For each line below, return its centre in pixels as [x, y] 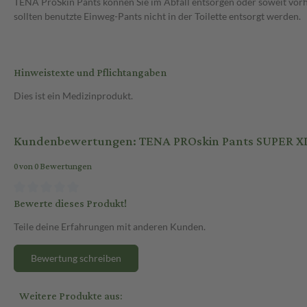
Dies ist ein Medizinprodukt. [73, 96]
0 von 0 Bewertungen [53, 167]
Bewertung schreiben [76, 258]
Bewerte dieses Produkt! [70, 204]
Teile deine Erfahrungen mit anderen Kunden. [110, 226]
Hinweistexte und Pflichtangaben [90, 73]
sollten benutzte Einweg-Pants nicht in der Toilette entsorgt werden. [157, 16]
